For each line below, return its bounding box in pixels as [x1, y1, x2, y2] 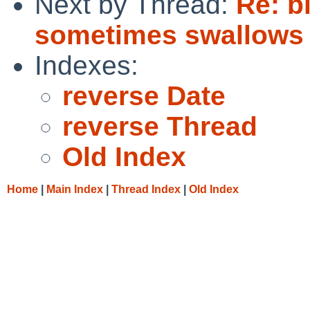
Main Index [46, 183, 103, 195]
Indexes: [35, 50, 138, 80]
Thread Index [111, 183, 181, 195]
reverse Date [62, 80, 226, 111]
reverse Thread [62, 111, 257, 141]
